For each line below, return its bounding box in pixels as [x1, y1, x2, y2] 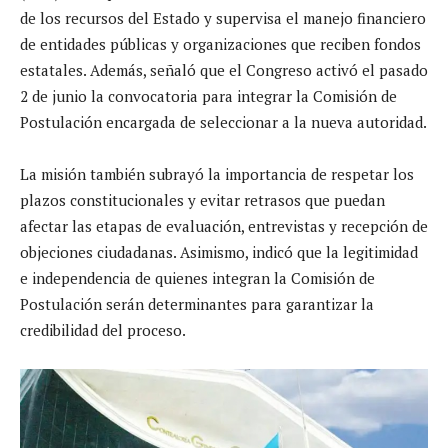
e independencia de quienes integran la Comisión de [20, 267, 375, 288]
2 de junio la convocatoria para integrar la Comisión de [20, 85, 397, 106]
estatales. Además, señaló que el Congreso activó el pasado [20, 59, 428, 80]
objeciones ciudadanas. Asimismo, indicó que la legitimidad [20, 241, 418, 262]
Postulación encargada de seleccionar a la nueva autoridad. [20, 111, 427, 132]
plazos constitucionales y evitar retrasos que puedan [20, 189, 385, 210]
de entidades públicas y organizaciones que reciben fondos [20, 33, 421, 54]
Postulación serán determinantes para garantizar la [20, 293, 374, 314]
